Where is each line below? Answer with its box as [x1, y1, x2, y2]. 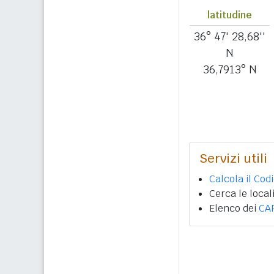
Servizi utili [199, 150, 267, 166]
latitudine [207, 9, 252, 21]
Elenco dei [209, 202, 259, 215]
